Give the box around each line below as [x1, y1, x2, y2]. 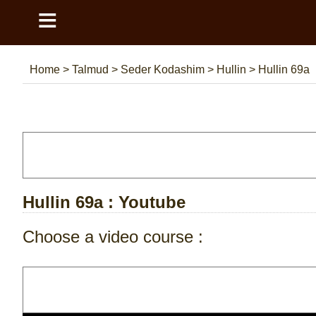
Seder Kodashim [121, 63, 207, 75]
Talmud [72, 63, 111, 75]
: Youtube [103, 192, 186, 212]
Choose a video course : [23, 226, 203, 246]
